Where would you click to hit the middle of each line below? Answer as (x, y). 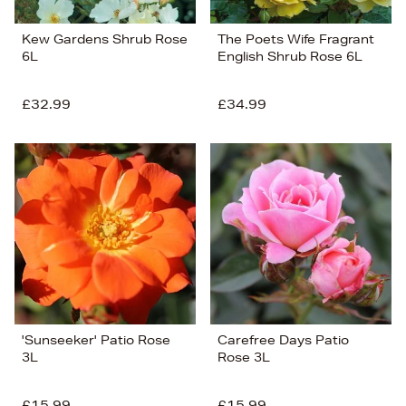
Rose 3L (244, 358)
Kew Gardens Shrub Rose (105, 39)
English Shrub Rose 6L (290, 57)
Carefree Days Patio (283, 340)
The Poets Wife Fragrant (296, 39)
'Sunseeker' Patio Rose (96, 340)
